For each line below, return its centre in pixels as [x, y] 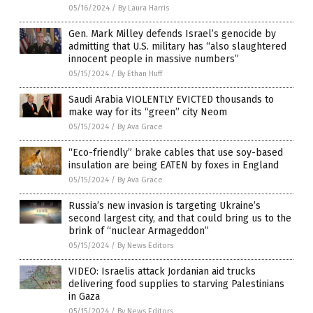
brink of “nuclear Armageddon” [139, 231]
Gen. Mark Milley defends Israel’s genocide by [172, 34]
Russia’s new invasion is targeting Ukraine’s [165, 206]
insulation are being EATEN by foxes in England [174, 166]
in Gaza [84, 297]
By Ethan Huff [140, 74]
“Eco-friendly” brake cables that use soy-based [176, 153]
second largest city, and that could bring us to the [180, 219]
